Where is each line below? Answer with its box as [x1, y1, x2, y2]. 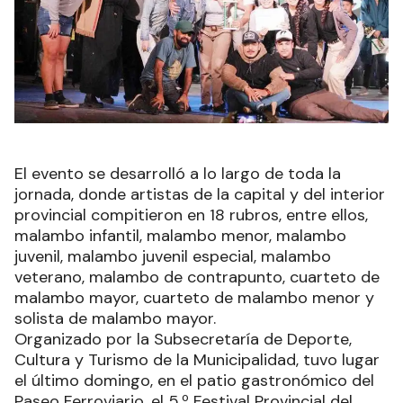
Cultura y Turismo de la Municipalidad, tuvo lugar [14, 348, 380, 371]
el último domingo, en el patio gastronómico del [14, 369, 374, 391]
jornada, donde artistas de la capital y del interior [14, 183, 385, 205]
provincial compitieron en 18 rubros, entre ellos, [14, 203, 368, 226]
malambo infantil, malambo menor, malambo [14, 224, 346, 246]
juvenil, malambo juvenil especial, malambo [14, 245, 331, 267]
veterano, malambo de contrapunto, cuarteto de [14, 265, 380, 288]
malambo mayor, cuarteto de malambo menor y [14, 286, 374, 309]
